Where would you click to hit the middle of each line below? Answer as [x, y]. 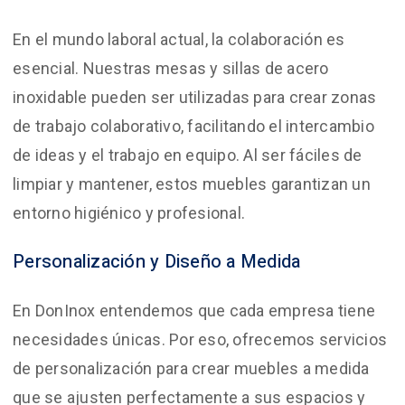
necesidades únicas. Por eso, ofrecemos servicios [200, 339]
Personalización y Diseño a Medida [157, 262]
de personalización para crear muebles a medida [191, 368]
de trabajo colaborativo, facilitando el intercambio [193, 126]
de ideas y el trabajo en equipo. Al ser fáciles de [188, 155]
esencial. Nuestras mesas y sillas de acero [171, 68]
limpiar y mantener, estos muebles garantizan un [192, 184]
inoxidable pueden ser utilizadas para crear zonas [195, 97]
